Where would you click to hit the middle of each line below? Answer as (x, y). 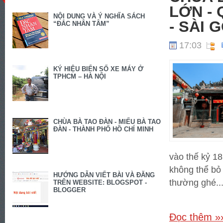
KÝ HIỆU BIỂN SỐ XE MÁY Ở (99, 69)
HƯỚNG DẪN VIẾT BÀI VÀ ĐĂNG (104, 175)
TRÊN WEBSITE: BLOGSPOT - (100, 182)
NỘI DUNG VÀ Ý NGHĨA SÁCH (99, 16)
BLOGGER (70, 190)
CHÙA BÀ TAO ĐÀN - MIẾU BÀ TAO (107, 122)
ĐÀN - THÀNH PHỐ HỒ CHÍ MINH (104, 129)
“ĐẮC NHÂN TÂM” (82, 24)
